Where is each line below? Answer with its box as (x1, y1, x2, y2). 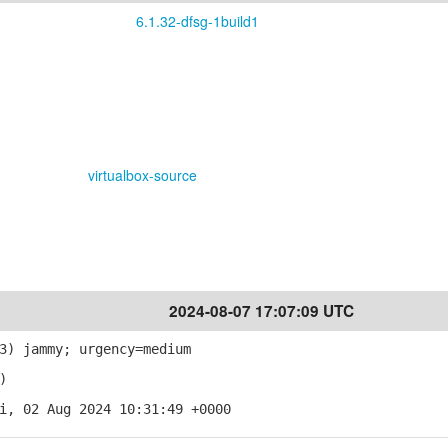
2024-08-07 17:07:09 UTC (169, 300, 354, 322)
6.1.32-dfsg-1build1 (136, 11, 259, 31)
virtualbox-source (87, 165, 197, 185)
